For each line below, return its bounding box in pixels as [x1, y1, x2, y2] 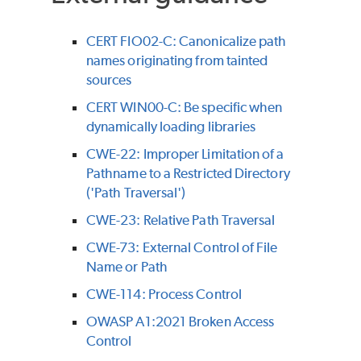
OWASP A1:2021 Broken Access [86, 313, 275, 330]
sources [86, 71, 132, 88]
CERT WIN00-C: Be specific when [86, 98, 283, 115]
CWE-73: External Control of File [86, 239, 278, 255]
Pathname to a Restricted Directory [86, 164, 290, 181]
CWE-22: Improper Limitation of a [86, 145, 284, 162]
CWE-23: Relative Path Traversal [86, 211, 276, 228]
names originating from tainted [86, 52, 268, 68]
